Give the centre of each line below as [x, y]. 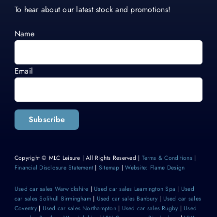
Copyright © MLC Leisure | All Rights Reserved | [78, 158]
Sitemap [109, 168]
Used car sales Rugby [150, 209]
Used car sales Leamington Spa [135, 189]
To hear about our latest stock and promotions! [93, 9]
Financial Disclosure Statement [54, 168]
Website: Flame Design [155, 168]
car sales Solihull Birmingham [53, 199]
